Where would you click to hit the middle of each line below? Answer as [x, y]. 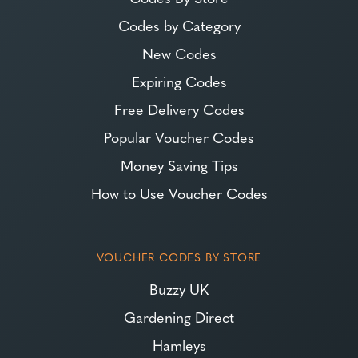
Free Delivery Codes [179, 109]
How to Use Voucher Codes [179, 193]
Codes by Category [179, 26]
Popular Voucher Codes [179, 137]
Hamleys [179, 345]
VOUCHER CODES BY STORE [179, 257]
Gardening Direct [179, 317]
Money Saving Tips [179, 165]
